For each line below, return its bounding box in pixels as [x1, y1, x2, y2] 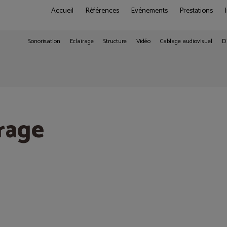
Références [85, 5, 119, 17]
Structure [103, 36, 127, 47]
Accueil [51, 5, 73, 17]
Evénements [131, 5, 168, 17]
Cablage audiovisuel [160, 36, 212, 47]
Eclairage [70, 36, 94, 47]
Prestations [179, 5, 213, 17]
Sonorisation [28, 36, 60, 47]
